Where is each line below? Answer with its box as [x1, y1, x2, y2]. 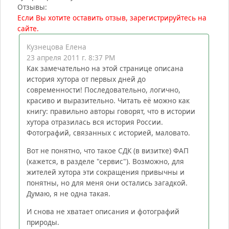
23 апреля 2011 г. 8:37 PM [88, 52, 115, 62]
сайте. [17, 24, 39, 33]
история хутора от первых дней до [26, 74, 146, 84]
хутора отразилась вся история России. [26, 117, 163, 127]
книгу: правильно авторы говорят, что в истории [26, 106, 195, 116]
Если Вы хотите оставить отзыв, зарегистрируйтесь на [17, 13, 207, 22]
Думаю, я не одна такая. [26, 188, 110, 198]
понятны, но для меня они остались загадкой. [26, 177, 188, 188]
